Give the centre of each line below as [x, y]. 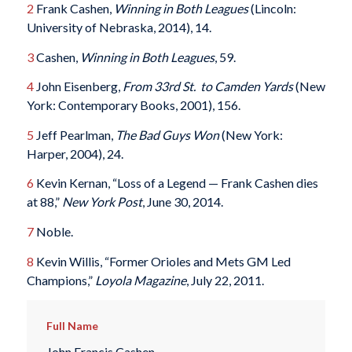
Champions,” [60, 280]
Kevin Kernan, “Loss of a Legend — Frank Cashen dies [176, 183]
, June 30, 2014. [182, 202]
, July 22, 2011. [225, 280]
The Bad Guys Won [167, 134]
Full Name [72, 326]
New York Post [102, 202]
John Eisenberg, [78, 86]
